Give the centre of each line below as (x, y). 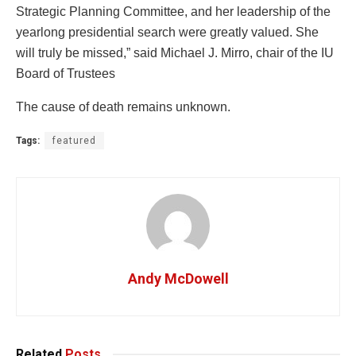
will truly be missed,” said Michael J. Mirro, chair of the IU (175, 53)
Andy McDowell (178, 279)
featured (74, 141)
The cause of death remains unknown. (123, 107)
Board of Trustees (66, 74)
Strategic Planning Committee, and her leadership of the (173, 12)
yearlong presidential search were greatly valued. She (167, 33)
